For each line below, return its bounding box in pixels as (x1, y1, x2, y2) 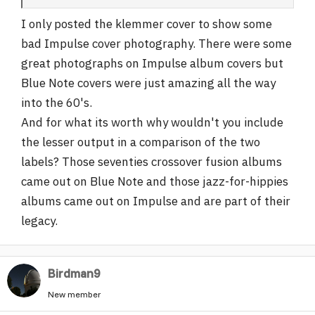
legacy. (21, 213, 58, 229)
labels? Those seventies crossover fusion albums (21, 154, 282, 169)
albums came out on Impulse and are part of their (21, 193, 290, 209)
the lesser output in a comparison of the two (21, 134, 260, 150)
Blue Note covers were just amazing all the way (21, 75, 276, 91)
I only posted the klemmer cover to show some (21, 16, 272, 32)
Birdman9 (48, 266, 100, 281)
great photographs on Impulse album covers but (21, 56, 283, 71)
